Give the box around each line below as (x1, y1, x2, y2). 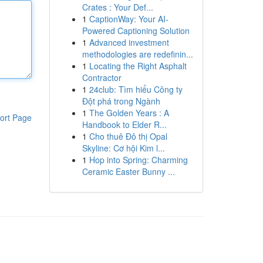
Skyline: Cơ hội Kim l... (82, 142, 165, 154)
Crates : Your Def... (82, 1, 153, 13)
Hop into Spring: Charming (89, 154, 188, 166)
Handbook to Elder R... (82, 119, 167, 130)
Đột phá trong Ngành (82, 95, 160, 107)
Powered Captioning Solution (82, 25, 190, 36)
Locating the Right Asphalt (89, 60, 187, 72)
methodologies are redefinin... (82, 48, 193, 60)
